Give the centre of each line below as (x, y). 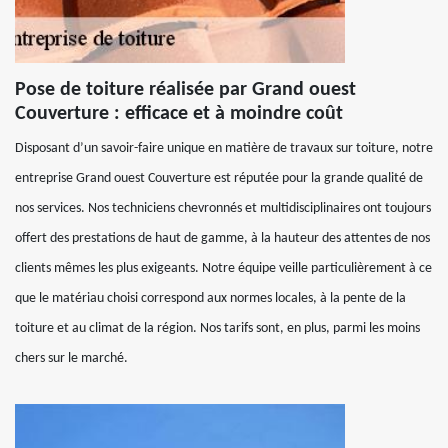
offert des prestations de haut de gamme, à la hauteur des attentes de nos (222, 238)
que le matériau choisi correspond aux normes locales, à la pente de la (210, 298)
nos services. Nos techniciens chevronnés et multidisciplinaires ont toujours (223, 208)
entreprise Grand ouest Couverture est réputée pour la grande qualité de (219, 178)
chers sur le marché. (71, 358)
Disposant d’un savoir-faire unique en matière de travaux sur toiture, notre (224, 148)
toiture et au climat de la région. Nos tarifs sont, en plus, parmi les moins (217, 328)
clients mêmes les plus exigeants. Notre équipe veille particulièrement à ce (223, 268)
